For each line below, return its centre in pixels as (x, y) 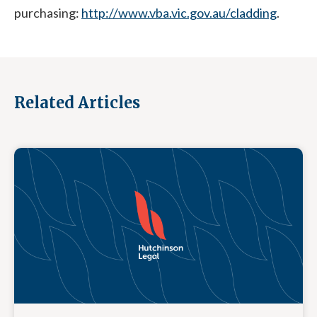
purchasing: (48, 13)
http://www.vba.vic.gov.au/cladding (179, 13)
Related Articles (77, 103)
